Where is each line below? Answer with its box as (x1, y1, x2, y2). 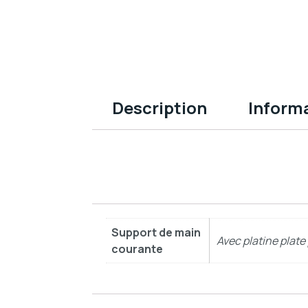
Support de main (111, 224, 201, 240)
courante (111, 241, 163, 256)
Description (111, 96, 207, 120)
